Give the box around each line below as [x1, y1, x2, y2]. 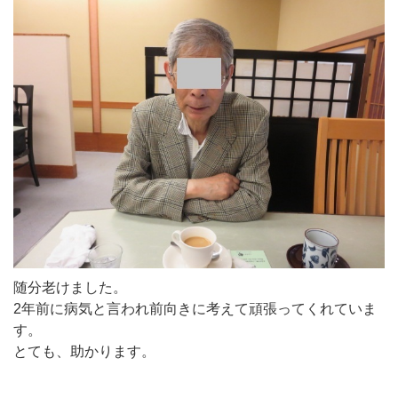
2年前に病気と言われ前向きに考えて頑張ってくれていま [13, 300, 377, 316]
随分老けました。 [13, 279, 127, 295]
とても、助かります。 [13, 343, 155, 359]
